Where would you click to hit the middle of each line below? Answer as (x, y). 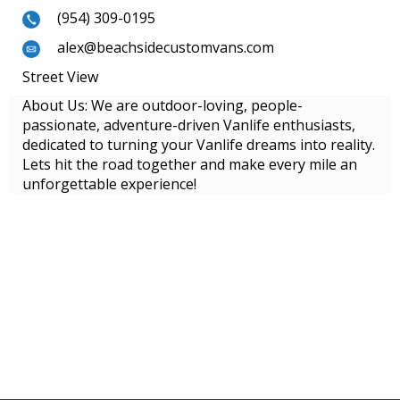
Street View (60, 76)
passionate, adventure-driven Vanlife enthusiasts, (189, 125)
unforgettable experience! (109, 183)
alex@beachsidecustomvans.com (166, 48)
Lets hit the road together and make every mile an (190, 164)
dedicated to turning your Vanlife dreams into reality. (199, 144)
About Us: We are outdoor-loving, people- (162, 105)
